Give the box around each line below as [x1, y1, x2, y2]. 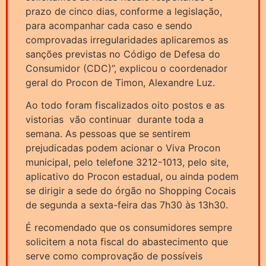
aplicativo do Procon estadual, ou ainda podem [26, 170, 239, 182]
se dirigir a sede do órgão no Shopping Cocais [26, 184, 236, 197]
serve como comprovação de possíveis [26, 250, 202, 262]
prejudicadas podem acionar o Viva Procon [26, 141, 220, 154]
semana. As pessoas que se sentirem [26, 127, 191, 140]
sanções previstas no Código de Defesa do [26, 47, 220, 60]
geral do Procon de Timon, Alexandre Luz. [26, 76, 215, 88]
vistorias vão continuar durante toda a [26, 113, 204, 125]
